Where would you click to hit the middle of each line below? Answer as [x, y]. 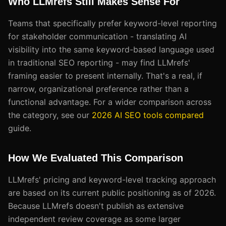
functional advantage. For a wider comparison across [110, 102]
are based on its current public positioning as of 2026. [112, 192]
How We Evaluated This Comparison [96, 158]
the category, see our [50, 115]
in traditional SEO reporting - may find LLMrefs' [99, 62]
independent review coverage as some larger [94, 219]
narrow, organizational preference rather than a [98, 89]
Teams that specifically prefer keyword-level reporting [112, 23]
